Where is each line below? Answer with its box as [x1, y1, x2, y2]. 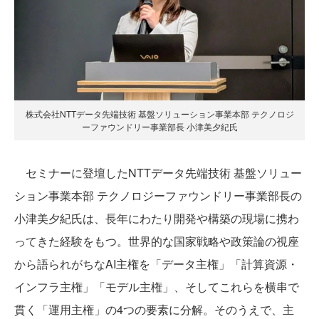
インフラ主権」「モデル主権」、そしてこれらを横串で [14, 278, 299, 296]
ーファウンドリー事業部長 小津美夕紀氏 [81, 120, 238, 133]
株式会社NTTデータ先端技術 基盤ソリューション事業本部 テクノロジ [25, 108, 294, 120]
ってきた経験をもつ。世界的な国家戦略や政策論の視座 [14, 233, 299, 250]
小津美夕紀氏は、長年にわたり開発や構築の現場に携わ [14, 210, 299, 227]
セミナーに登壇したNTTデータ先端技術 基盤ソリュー [14, 164, 302, 182]
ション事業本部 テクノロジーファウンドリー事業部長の [14, 187, 302, 204]
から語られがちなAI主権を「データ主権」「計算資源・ [14, 256, 298, 273]
